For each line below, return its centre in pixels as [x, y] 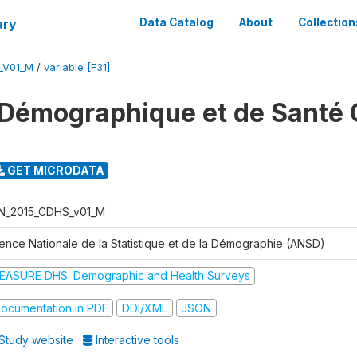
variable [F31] [77, 67]
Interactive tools [136, 340]
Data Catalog [177, 22]
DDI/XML [144, 308]
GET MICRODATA [54, 170]
